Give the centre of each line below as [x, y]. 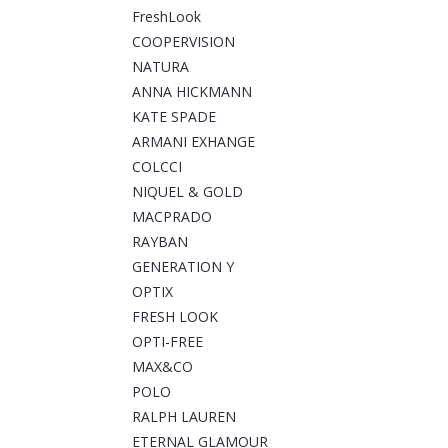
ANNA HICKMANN [192, 92]
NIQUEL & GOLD [187, 192]
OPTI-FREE [167, 342]
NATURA [160, 67]
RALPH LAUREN [184, 417]
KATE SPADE [174, 117]
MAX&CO [162, 367]
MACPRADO [172, 217]
